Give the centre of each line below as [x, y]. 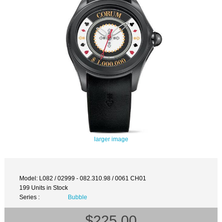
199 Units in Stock [44, 188]
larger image [111, 139]
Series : [30, 197]
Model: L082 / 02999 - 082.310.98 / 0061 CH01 [83, 178]
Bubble [77, 197]
